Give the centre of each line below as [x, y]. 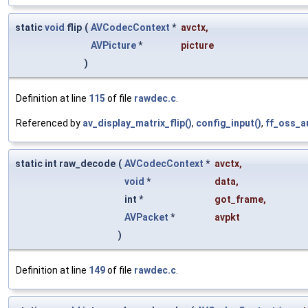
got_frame [239, 199]
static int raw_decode [65, 163]
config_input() [229, 123]
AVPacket [146, 217]
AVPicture [113, 45]
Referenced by [49, 123]
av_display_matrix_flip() [137, 123]
